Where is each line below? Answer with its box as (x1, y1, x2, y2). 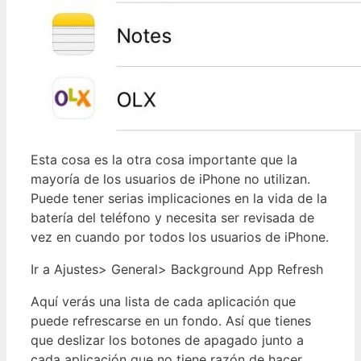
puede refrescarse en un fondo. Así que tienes (31, 312, 311, 329)
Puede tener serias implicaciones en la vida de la (31, 189, 327, 206)
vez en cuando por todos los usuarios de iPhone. (31, 228, 329, 245)
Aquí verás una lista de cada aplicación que (31, 293, 296, 309)
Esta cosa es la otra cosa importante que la (31, 151, 297, 168)
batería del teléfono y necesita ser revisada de (31, 209, 314, 226)
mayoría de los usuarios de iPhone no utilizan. (31, 170, 310, 187)
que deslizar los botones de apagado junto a (31, 331, 304, 348)
